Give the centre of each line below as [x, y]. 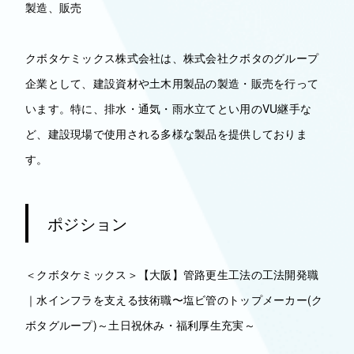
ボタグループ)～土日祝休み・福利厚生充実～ [140, 325]
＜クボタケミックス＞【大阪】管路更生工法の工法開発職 [172, 274]
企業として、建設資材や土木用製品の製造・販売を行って [172, 83]
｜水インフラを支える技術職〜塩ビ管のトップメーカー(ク [174, 299]
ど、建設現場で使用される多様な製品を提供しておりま [166, 134]
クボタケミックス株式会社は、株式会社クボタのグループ [172, 58]
